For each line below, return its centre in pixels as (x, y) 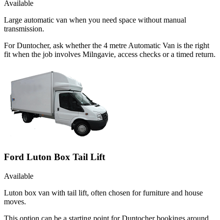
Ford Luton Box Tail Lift (55, 157)
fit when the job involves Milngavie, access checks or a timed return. (110, 55)
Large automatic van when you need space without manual (95, 20)
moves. (15, 201)
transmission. (24, 29)
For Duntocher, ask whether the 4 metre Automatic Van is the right (107, 46)
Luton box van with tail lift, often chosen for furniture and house (103, 192)
